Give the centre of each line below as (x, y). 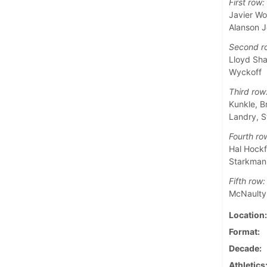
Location (246, 215)
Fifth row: (247, 181)
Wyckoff (245, 72)
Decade (244, 248)
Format (243, 231)
